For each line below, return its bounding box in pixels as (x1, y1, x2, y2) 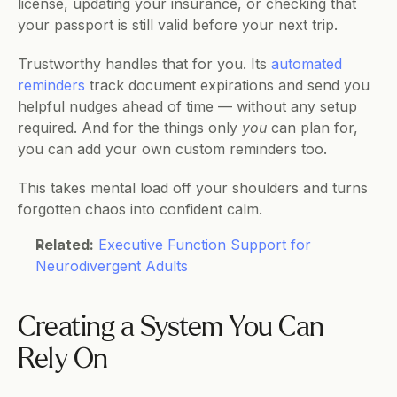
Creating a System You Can (18, 314, 324, 342)
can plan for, (267, 119, 358, 136)
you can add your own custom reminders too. (18, 140, 327, 158)
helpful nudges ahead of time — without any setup (18, 97, 357, 115)
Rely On (18, 346, 108, 374)
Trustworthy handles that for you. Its (18, 55, 271, 73)
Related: (35, 236, 94, 253)
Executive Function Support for (98, 236, 311, 253)
